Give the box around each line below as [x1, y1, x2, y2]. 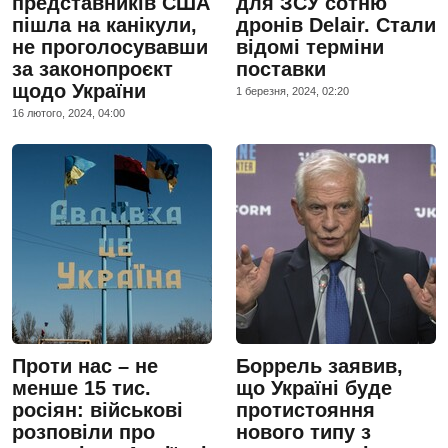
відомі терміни [236, 35, 384, 58]
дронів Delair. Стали [236, 13, 436, 36]
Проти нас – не [12, 354, 158, 377]
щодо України [12, 79, 146, 102]
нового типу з [236, 420, 371, 443]
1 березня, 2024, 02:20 [236, 84, 349, 97]
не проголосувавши [12, 35, 208, 58]
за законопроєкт [12, 57, 173, 80]
